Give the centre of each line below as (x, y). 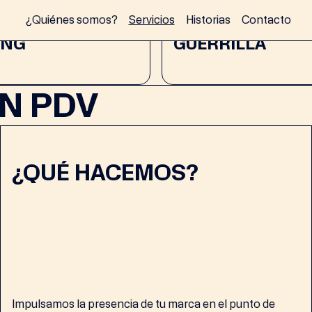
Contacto (266, 19)
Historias (208, 19)
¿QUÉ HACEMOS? (105, 173)
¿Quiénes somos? (71, 19)
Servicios (151, 19)
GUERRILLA (220, 44)
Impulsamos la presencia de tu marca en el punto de (143, 304)
